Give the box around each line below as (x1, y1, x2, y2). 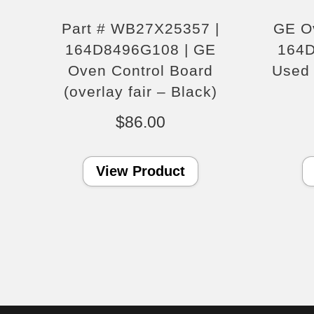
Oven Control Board (68, 62, 214, 79)
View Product (96, 163, 186, 179)
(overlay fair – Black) (64, 83, 218, 100)
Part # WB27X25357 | (62, 20, 220, 37)
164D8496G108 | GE (65, 41, 217, 58)
